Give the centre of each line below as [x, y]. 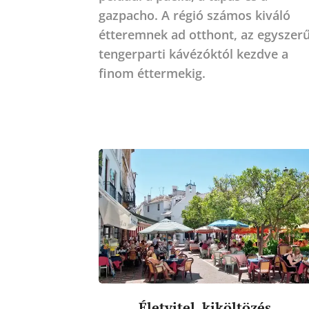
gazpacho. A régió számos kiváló [194, 15]
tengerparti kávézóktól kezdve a [193, 53]
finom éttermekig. [152, 73]
